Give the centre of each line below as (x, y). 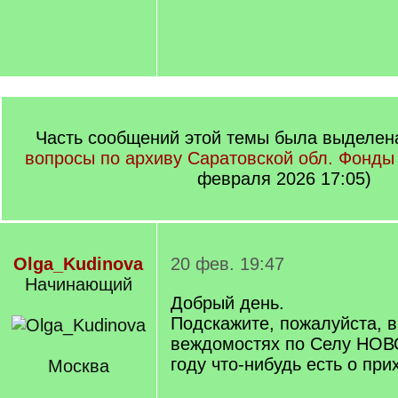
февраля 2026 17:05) (284, 179)
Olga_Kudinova (78, 264)
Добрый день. (227, 303)
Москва (78, 366)
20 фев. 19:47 (227, 264)
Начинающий (78, 284)
